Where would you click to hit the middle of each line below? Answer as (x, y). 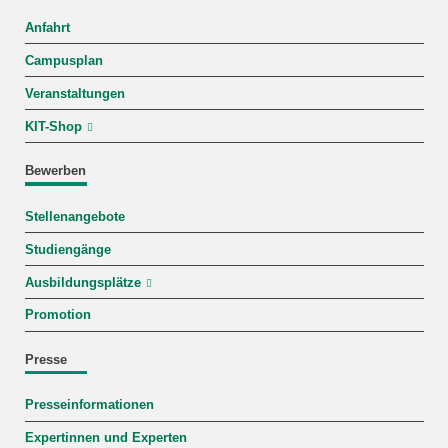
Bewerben (55, 171)
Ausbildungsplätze (82, 282)
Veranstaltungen (74, 93)
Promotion (57, 315)
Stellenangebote (74, 216)
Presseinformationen (89, 405)
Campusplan (63, 60)
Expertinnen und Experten (105, 438)
